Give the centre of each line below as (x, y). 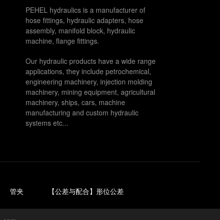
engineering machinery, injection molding (89, 81)
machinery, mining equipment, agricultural (90, 92)
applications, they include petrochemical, (88, 71)
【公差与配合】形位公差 (86, 192)
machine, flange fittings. (62, 41)
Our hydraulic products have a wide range (91, 61)
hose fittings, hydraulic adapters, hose (84, 20)
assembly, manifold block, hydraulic (80, 30)
